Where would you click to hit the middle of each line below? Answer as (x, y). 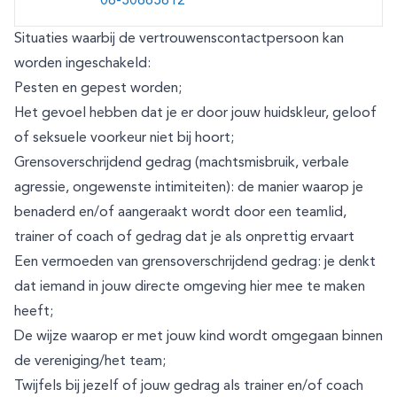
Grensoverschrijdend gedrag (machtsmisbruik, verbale (182, 163)
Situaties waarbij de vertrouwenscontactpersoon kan (179, 39)
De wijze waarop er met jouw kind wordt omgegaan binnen (198, 337)
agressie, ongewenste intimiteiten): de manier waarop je (189, 188)
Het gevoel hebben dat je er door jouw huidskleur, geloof (195, 113)
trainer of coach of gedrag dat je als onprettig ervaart (184, 237)
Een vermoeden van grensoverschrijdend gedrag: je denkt (195, 262)
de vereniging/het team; (90, 362)
